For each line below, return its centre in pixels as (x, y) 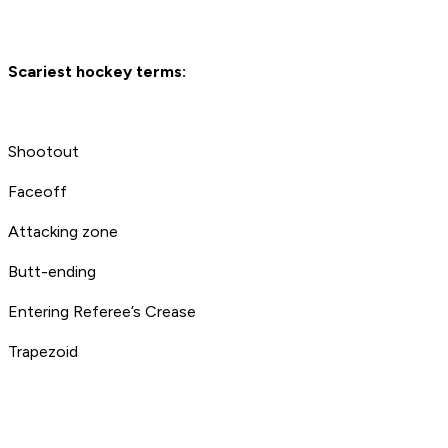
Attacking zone (63, 232)
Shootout (43, 152)
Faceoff (37, 192)
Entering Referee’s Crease (102, 312)
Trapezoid (43, 352)
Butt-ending (52, 272)
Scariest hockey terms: (97, 72)
